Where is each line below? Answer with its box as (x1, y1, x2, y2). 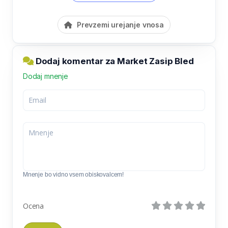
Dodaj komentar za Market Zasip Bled (34, 55, 194, 66)
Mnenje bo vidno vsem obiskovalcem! (23, 170, 124, 178)
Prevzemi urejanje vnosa (75, 20, 164, 29)
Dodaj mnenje (23, 71, 68, 80)
